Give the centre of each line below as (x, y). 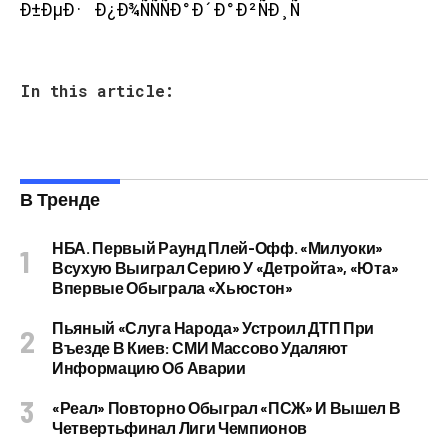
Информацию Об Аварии (149, 367)
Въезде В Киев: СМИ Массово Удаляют (200, 347)
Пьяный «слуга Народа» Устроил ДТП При (213, 327)
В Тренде (60, 199)
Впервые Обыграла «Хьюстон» (172, 287)
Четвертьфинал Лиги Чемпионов (180, 427)
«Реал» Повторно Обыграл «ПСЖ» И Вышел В (226, 407)
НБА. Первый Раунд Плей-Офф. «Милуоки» (218, 247)
